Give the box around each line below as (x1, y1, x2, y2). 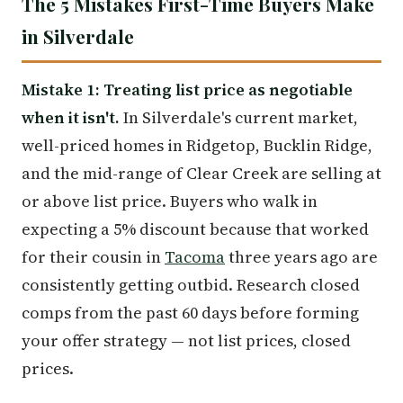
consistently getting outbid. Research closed (22, 273, 360, 296)
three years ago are (225, 245, 378, 268)
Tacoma (165, 245, 225, 268)
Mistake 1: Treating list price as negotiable (22, 77, 353, 101)
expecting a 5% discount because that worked (22, 217, 369, 240)
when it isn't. (22, 105, 120, 129)
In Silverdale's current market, (120, 105, 358, 129)
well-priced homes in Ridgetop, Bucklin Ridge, (22, 133, 372, 157)
